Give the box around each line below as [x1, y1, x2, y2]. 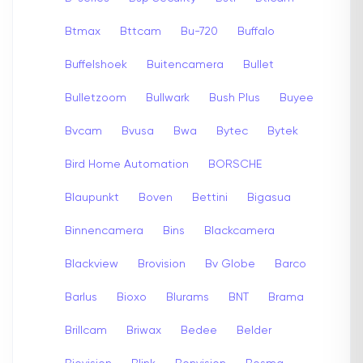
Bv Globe [205, 258, 255, 270]
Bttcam [120, 25, 161, 37]
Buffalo [237, 25, 275, 37]
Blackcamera [204, 224, 275, 237]
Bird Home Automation [65, 158, 189, 170]
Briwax [126, 324, 161, 336]
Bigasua [247, 191, 291, 203]
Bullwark [146, 92, 190, 104]
